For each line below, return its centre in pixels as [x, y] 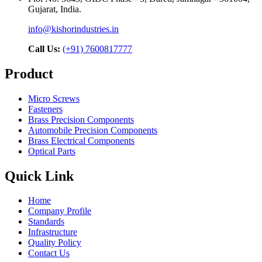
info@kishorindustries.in [73, 29]
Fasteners [45, 109]
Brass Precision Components [81, 119]
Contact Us [49, 253]
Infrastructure [53, 232]
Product [29, 73]
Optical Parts [52, 151]
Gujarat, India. [55, 9]
